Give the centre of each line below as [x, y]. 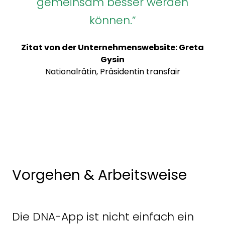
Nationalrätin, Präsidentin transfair [113, 71]
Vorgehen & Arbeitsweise [99, 175]
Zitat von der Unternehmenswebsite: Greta [113, 47]
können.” [113, 20]
